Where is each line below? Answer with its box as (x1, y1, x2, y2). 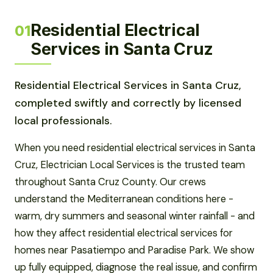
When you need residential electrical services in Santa (15, 141, 255, 154)
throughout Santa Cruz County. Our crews (15, 175, 206, 188)
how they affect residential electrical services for (15, 226, 233, 239)
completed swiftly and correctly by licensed (15, 96, 241, 110)
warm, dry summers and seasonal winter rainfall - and (15, 209, 255, 222)
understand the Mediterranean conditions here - (15, 192, 233, 205)
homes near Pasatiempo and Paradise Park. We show (15, 243, 254, 257)
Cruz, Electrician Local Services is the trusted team (15, 158, 245, 171)
